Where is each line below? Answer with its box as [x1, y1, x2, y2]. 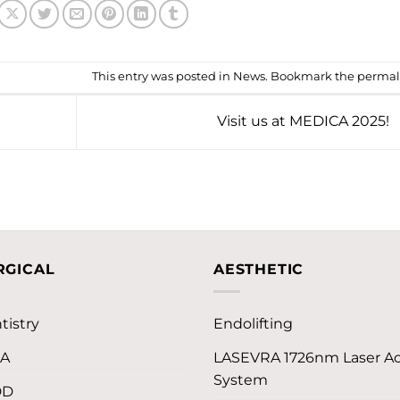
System [213, 371, 268, 389]
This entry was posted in [91, 70, 233, 84]
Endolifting [213, 315, 293, 333]
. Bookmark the [264, 70, 357, 84]
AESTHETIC [213, 261, 304, 279]
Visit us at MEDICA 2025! [216, 112, 393, 130]
